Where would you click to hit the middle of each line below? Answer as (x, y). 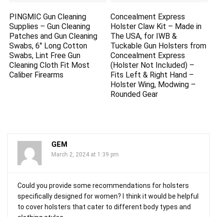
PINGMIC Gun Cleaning (48, 16)
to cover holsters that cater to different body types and (104, 207)
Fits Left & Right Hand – (152, 75)
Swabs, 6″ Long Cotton (48, 46)
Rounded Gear (134, 94)
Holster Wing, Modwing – (153, 84)
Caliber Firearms (37, 75)
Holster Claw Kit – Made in (156, 26)
